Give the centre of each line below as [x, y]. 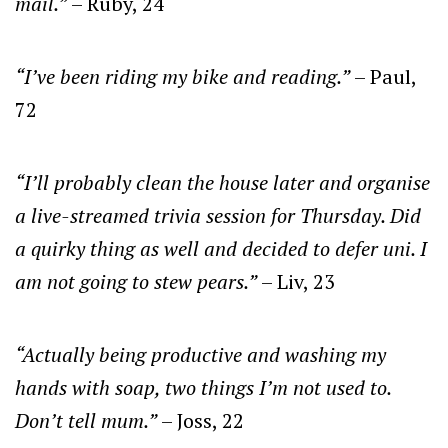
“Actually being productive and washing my [200, 355]
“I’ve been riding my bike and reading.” [182, 77]
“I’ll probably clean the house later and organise [222, 183]
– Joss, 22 [200, 421]
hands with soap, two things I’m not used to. [203, 388]
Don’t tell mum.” [86, 421]
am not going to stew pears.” [136, 282]
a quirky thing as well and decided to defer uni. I [221, 249]
